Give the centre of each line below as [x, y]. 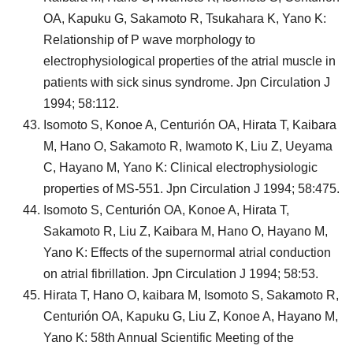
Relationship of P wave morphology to [149, 40]
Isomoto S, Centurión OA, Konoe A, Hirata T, [166, 210]
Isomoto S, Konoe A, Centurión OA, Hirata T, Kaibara [190, 125]
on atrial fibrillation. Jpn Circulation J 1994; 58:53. [181, 274]
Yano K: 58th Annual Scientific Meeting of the [169, 338]
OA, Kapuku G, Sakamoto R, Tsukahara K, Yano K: [185, 19]
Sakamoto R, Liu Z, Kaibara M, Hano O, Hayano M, [186, 231]
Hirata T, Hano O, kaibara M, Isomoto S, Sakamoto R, [191, 295]
